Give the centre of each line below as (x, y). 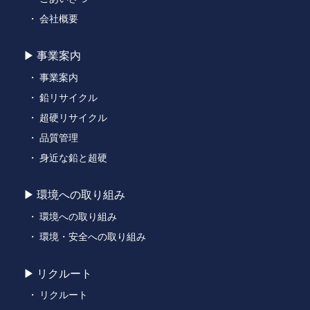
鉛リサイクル (69, 96)
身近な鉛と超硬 (74, 157)
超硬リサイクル (74, 116)
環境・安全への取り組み (93, 235)
